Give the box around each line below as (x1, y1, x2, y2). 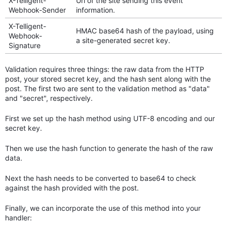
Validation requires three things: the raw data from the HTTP (5, 65, 204, 74)
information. (75, 6, 115, 15)
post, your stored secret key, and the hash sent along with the (5, 74, 211, 84)
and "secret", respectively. (5, 94, 93, 103)
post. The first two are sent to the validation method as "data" (5, 84, 210, 93)
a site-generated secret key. (75, 36, 170, 45)
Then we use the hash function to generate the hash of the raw (5, 144, 213, 153)
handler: (5, 213, 32, 222)
